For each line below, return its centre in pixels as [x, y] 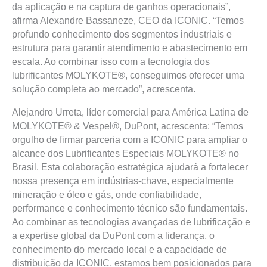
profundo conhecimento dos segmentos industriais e [122, 34]
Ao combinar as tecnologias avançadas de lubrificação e [131, 222]
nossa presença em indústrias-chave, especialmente [123, 181]
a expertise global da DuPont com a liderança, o [113, 236]
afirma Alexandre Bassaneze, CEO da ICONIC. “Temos [128, 21]
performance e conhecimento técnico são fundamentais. [130, 208]
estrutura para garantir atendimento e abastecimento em [130, 48]
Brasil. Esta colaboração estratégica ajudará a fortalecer [130, 167]
